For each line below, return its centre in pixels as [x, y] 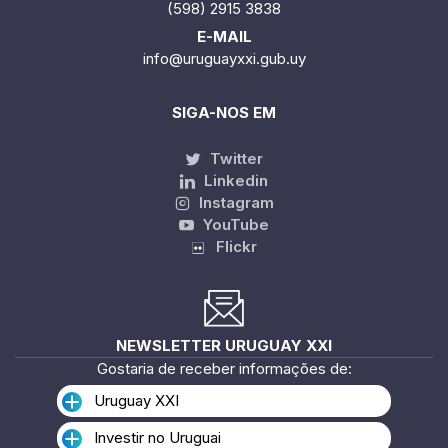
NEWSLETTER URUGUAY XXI [224, 346]
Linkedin [234, 180]
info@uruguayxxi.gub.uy [224, 58]
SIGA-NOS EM [224, 112]
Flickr [230, 246]
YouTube [234, 224]
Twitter [234, 158]
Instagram [234, 202]
